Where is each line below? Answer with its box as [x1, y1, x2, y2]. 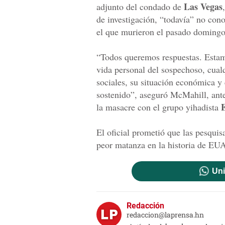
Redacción [127, 201, 164, 211]
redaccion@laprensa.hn [127, 210, 204, 220]
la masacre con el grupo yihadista [96, 101, 221, 114]
